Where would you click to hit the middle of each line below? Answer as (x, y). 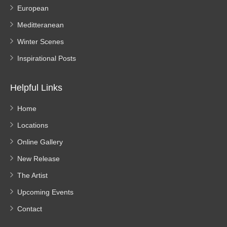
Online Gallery (40, 142)
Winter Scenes (41, 42)
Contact (30, 209)
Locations (33, 125)
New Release (39, 159)
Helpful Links (36, 88)
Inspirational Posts (47, 59)
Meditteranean (41, 25)
